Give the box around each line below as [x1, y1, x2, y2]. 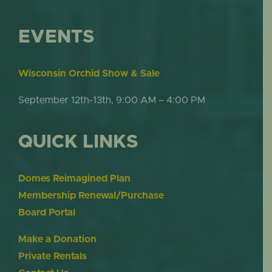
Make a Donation [18, 234, 97, 245]
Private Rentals [18, 251, 87, 262]
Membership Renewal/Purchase [18, 191, 164, 201]
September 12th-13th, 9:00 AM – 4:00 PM [18, 95, 205, 106]
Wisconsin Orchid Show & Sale [18, 69, 160, 79]
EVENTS [18, 28, 94, 47]
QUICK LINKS [18, 133, 138, 152]
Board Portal [18, 208, 75, 218]
